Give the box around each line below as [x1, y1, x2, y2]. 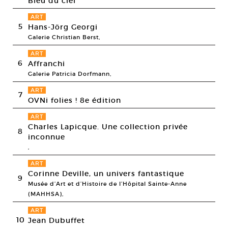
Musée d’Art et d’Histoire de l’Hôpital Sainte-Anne [28, 180, 187, 187]
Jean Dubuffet [28, 216, 85, 225]
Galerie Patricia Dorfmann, [28, 70, 111, 77]
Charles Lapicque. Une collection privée [28, 122, 188, 131]
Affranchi [28, 59, 65, 68]
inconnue [28, 132, 65, 141]
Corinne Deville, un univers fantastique [28, 169, 184, 178]
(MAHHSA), [28, 190, 64, 197]
